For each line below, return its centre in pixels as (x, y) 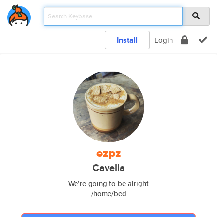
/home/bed (108, 194)
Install (127, 40)
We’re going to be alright (108, 183)
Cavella (108, 168)
